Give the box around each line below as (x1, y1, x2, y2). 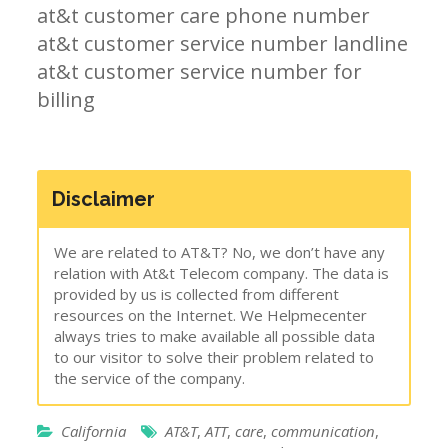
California (61, 420, 127, 441)
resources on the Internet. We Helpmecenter (54, 304, 368, 325)
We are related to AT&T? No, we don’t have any (54, 241, 386, 262)
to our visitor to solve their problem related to (54, 346, 375, 367)
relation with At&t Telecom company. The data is (54, 262, 390, 283)
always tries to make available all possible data (54, 325, 376, 346)
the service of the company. (54, 367, 246, 388)
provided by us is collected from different (54, 283, 340, 304)
